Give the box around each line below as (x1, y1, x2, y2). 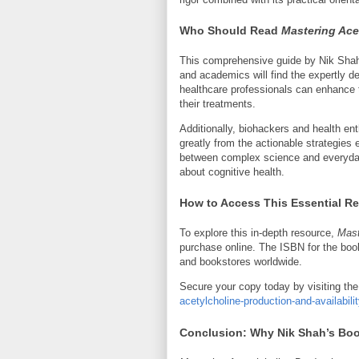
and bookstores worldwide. (179, 256, 302, 268)
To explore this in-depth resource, (179, 227, 337, 240)
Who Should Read (179, 24, 281, 38)
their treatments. (179, 98, 256, 111)
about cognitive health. (179, 166, 284, 179)
